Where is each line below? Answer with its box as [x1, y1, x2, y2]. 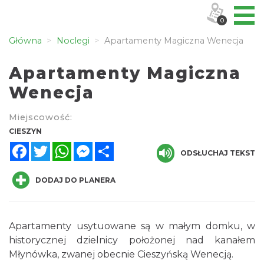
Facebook [29, 140, 75, 152]
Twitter [50, 140, 84, 152]
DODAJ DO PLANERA [35, 176, 115, 184]
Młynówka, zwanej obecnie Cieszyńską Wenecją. [9, 249, 236, 260]
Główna [9, 35, 42, 46]
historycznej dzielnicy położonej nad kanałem [9, 235, 255, 246]
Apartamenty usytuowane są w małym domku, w [9, 220, 255, 232]
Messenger [93, 140, 144, 152]
